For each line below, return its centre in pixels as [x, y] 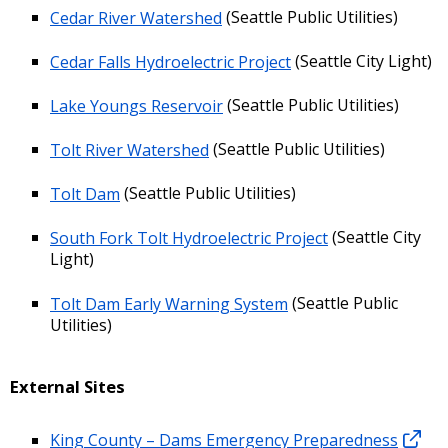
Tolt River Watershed [129, 149]
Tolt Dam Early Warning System [169, 303]
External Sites [67, 387]
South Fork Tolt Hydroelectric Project [189, 237]
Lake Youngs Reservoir [136, 105]
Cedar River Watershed [136, 17]
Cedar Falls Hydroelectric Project [170, 61]
